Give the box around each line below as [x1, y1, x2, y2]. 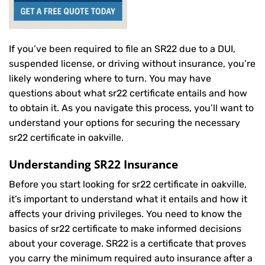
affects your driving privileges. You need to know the [9, 208, 242, 220]
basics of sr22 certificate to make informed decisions [9, 223, 241, 235]
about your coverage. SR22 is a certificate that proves [9, 238, 246, 250]
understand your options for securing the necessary [9, 117, 240, 128]
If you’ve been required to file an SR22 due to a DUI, [9, 43, 235, 54]
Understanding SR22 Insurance [9, 156, 178, 172]
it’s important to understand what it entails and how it [9, 193, 247, 205]
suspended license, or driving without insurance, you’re [9, 57, 256, 69]
